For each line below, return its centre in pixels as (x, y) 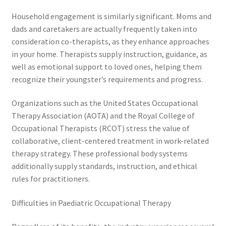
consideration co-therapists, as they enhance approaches (110, 41)
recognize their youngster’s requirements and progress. (107, 79)
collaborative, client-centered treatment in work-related (110, 141)
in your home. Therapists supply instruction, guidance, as (109, 54)
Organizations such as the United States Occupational (105, 103)
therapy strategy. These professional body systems (99, 154)
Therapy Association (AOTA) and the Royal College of (103, 116)
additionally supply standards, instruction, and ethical (104, 166)
